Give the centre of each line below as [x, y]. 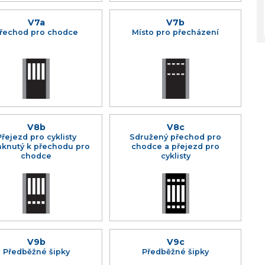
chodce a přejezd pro [176, 147]
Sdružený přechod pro [176, 137]
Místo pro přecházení [176, 32]
